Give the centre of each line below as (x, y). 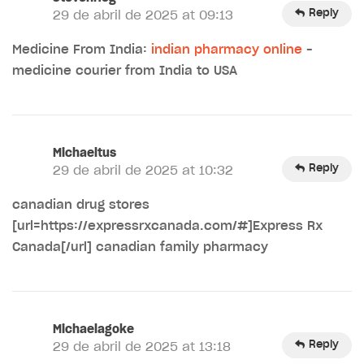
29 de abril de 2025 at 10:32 (143, 171)
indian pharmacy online (227, 50)
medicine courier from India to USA (125, 71)
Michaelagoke (93, 329)
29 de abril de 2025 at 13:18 (142, 347)
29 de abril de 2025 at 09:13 (143, 15)
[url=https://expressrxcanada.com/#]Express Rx (167, 226)
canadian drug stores (81, 205)
